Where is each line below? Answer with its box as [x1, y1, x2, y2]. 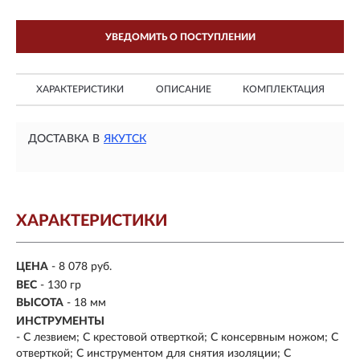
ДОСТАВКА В [28, 133, 100, 145]
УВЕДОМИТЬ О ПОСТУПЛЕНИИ [104, 32, 256, 42]
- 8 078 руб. [51, 261, 112, 273]
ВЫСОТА [16, 297, 63, 309]
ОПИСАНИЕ [155, 84, 211, 94]
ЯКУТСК [104, 133, 146, 145]
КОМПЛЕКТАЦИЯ [243, 84, 325, 94]
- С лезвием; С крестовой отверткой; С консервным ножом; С [16, 331, 338, 343]
